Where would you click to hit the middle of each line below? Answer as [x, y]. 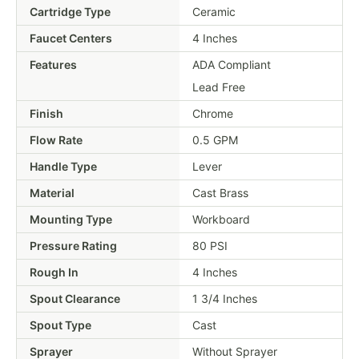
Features [53, 64]
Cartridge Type [70, 11]
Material [52, 192]
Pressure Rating [73, 245]
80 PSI [210, 245]
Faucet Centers [71, 38]
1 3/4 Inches [225, 298]
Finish [46, 113]
